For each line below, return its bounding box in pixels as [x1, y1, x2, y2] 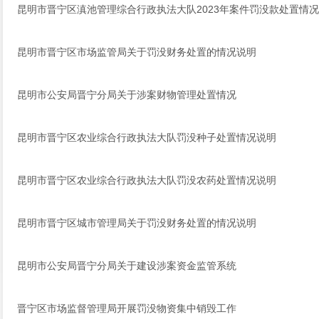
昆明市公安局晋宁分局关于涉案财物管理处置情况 [17, 89, 236, 100]
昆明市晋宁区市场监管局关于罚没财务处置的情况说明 [17, 46, 256, 58]
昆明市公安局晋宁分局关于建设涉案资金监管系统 [17, 260, 236, 271]
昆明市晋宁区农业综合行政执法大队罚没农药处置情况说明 [17, 174, 276, 186]
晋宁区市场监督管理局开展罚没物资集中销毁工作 [17, 303, 236, 314]
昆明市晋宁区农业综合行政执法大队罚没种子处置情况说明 [17, 132, 276, 143]
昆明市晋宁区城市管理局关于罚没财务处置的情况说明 [17, 217, 256, 229]
